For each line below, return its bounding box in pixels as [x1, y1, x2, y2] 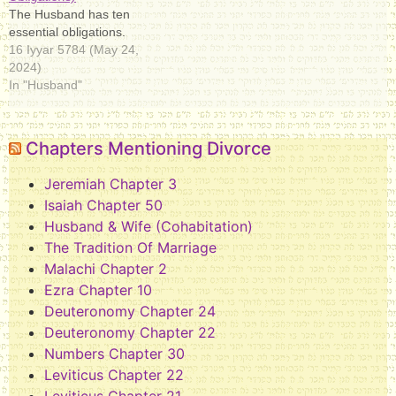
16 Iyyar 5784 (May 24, [9, 42, 139, 57]
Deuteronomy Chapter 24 [44, 302, 216, 320]
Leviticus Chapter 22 [44, 366, 184, 384]
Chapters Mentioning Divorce [26, 138, 271, 159]
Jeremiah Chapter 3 [44, 175, 177, 193]
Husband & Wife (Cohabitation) [44, 217, 253, 235]
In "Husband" [9, 78, 82, 92]
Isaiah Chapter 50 [44, 196, 163, 214]
